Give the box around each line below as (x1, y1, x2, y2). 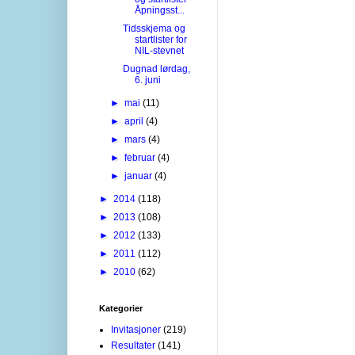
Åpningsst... (134, 4, 185, 16)
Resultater (111, 339, 155, 351)
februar (124, 151, 158, 163)
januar (124, 170, 155, 181)
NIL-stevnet (134, 44, 184, 56)
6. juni (134, 74, 161, 86)
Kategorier (99, 303, 143, 313)
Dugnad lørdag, (122, 63, 190, 74)
